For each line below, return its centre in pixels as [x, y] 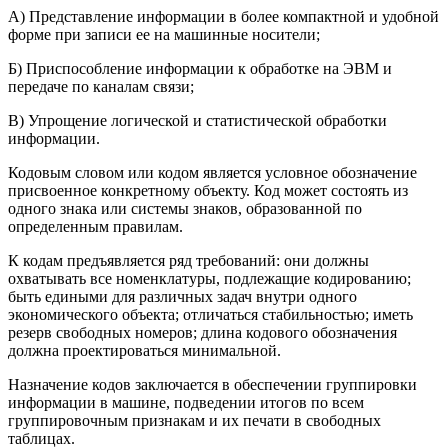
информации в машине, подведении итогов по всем [186, 403]
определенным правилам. [95, 227]
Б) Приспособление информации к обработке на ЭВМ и [200, 69]
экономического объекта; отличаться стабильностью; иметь [210, 315]
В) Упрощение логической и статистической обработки [197, 121]
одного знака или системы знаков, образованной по [185, 209]
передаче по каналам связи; [101, 87]
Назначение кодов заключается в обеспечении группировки [212, 385]
